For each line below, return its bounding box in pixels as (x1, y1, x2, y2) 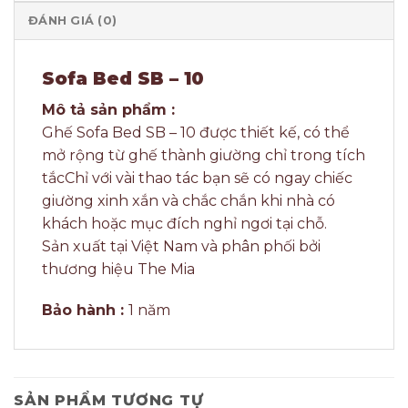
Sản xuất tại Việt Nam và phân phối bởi (42, 237, 321, 255)
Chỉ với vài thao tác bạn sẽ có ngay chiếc (65, 168, 352, 187)
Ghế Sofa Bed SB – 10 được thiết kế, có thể (42, 123, 350, 141)
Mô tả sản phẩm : (42, 100, 175, 118)
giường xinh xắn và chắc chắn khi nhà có (42, 191, 335, 209)
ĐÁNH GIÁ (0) (28, 14, 117, 28)
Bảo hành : (42, 301, 128, 320)
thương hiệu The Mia (42, 260, 195, 278)
